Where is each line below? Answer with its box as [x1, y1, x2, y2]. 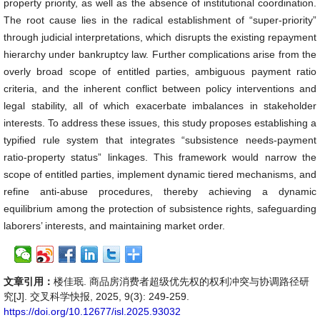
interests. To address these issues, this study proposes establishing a [4, 117, 316, 129]
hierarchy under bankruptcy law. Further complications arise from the [4, 49, 316, 60]
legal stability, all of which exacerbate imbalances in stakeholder [4, 100, 316, 111]
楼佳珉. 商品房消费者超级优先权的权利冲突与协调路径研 [54, 276, 309, 287]
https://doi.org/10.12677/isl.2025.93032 [4, 306, 181, 317]
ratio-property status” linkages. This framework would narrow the [4, 151, 316, 163]
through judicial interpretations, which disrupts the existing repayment [4, 31, 316, 43]
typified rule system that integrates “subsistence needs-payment [4, 134, 316, 146]
